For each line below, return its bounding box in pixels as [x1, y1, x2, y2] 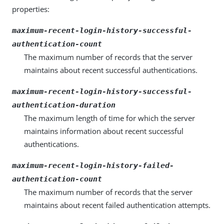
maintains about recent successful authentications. [24, 65, 197, 75]
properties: [12, 4, 49, 14]
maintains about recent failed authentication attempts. [24, 200, 210, 210]
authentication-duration [12, 100, 115, 109]
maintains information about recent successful [24, 126, 183, 136]
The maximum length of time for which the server [24, 113, 195, 123]
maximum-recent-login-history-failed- [12, 161, 174, 170]
